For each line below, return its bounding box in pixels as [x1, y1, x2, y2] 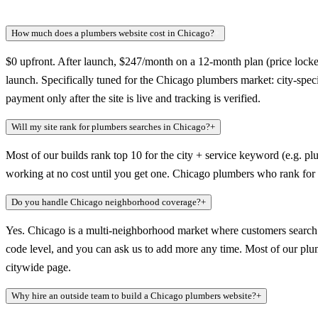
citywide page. [6, 261, 71, 274]
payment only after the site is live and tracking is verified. [6, 92, 261, 105]
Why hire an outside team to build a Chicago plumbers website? [11, 290, 256, 302]
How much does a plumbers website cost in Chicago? [11, 28, 214, 39]
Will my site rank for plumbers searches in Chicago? [11, 121, 210, 133]
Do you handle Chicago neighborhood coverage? [11, 197, 201, 208]
